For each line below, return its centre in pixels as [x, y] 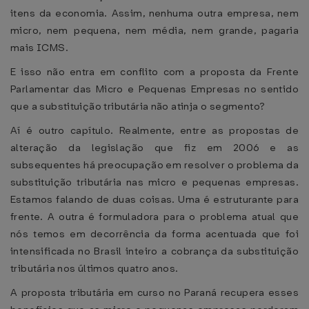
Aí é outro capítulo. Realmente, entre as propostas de [154, 130]
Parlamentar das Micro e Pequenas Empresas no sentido [154, 89]
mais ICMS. [39, 48]
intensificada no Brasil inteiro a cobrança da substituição [154, 251]
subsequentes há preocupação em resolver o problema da [154, 165]
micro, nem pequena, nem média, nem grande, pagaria [154, 30]
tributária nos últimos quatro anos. [94, 268]
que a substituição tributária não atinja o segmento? [138, 106]
